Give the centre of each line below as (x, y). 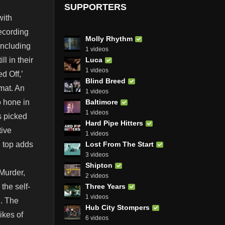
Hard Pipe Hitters (114, 123)
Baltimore (102, 102)
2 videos (97, 176)
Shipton (99, 165)
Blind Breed (105, 81)
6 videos (97, 218)
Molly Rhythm (109, 38)
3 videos (97, 154)
